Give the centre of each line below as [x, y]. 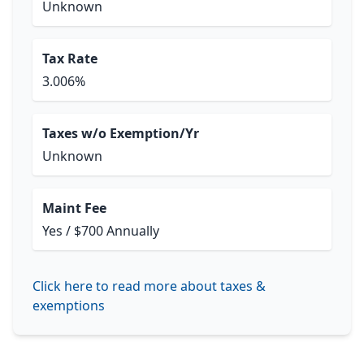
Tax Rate [70, 58]
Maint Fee [74, 208]
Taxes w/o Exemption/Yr [121, 133]
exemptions [69, 305]
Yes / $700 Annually [101, 231]
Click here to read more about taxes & [149, 286]
